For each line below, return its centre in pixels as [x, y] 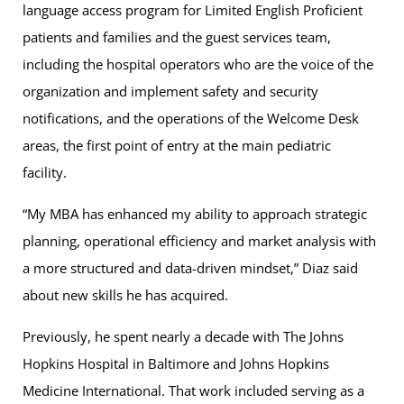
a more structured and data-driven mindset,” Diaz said [190, 267]
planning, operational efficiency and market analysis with [199, 240]
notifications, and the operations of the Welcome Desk [191, 118]
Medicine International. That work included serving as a [193, 390]
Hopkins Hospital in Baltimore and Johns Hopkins [176, 363]
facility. [46, 172]
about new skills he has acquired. [125, 294]
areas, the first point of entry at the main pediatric [177, 145]
